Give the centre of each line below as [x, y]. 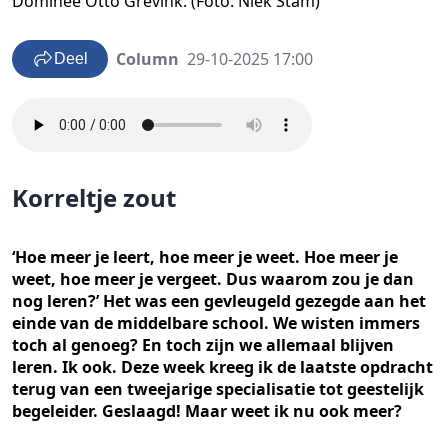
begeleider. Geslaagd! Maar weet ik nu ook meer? [207, 411]
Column [147, 59]
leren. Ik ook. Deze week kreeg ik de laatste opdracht [222, 367]
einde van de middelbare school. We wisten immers [216, 323]
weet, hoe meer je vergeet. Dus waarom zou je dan [213, 279]
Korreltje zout [94, 197]
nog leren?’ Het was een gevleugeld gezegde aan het [219, 301]
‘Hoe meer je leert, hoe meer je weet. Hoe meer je [205, 257]
